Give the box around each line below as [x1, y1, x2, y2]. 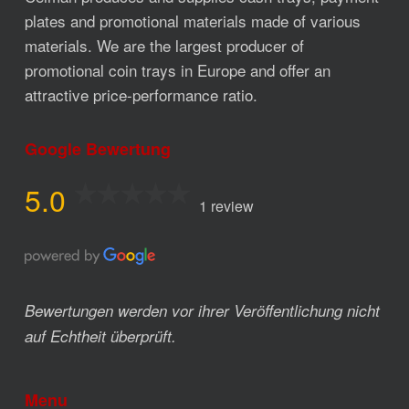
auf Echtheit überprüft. [24, 325, 176, 348]
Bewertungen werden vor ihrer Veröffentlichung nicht [24, 299, 380, 322]
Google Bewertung [24, 136, 171, 161]
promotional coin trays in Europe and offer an [24, 58, 330, 81]
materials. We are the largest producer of [24, 33, 304, 57]
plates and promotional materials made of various [24, 8, 361, 32]
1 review [198, 194, 254, 216]
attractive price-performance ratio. [24, 82, 257, 106]
